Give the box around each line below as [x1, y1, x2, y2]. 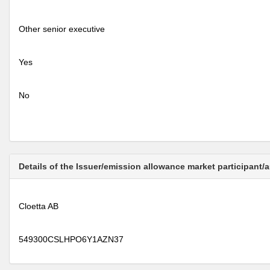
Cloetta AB [19, 201, 58, 211]
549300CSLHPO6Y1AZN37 [19, 234, 124, 244]
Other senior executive [19, 24, 105, 34]
